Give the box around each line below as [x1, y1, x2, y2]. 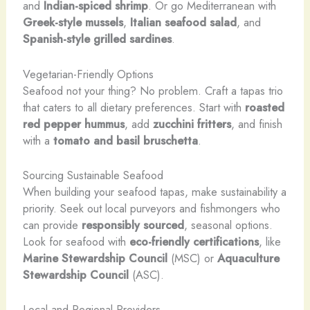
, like [258, 232, 281, 250]
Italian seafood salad [129, 14, 237, 31]
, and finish [230, 115, 282, 132]
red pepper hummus [22, 115, 125, 132]
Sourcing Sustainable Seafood [22, 166, 163, 183]
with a [22, 131, 53, 149]
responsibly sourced [81, 216, 184, 233]
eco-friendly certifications [129, 232, 259, 250]
